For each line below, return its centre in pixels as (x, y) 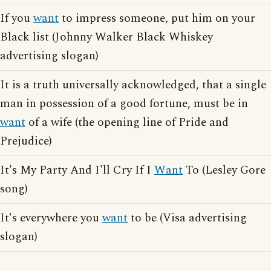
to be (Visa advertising (187, 218)
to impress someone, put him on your (157, 18)
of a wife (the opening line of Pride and (127, 122)
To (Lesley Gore (224, 170)
